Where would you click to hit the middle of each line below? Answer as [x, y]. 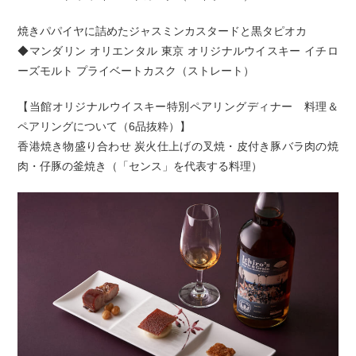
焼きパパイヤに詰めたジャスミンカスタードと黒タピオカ [163, 31]
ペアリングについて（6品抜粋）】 [104, 126]
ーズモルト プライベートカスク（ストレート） [136, 70]
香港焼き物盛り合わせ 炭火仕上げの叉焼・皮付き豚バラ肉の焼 [178, 146]
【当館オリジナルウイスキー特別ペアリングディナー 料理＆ [178, 106]
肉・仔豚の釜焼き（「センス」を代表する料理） [140, 166]
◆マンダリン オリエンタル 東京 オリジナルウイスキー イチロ [178, 50]
